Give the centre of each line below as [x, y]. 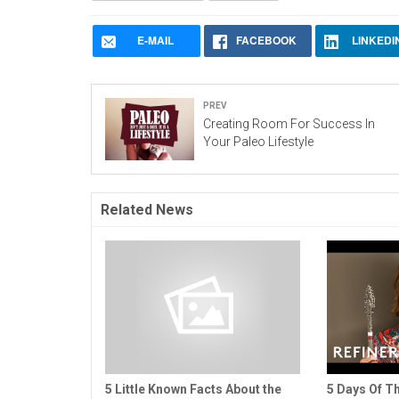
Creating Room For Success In [289, 124]
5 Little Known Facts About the [193, 390]
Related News [147, 210]
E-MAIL [155, 41]
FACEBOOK [267, 41]
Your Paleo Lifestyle [258, 142]
